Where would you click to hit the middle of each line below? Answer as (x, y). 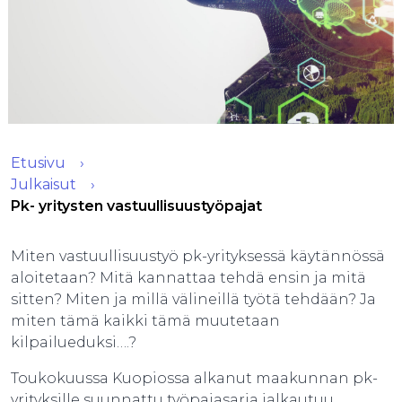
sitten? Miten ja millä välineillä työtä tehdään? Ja (193, 299)
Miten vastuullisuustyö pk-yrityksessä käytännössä (198, 256)
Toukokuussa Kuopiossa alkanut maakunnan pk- (194, 378)
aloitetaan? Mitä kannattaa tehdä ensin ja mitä (188, 278)
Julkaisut (44, 184)
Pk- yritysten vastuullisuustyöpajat (136, 206)
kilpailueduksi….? (74, 342)
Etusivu (38, 163)
